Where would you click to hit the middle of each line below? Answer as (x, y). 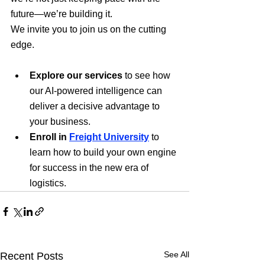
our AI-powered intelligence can (97, 91)
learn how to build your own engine (104, 152)
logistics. (48, 183)
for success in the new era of (90, 168)
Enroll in (49, 137)
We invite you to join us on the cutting (90, 29)
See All (177, 254)
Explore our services (76, 75)
